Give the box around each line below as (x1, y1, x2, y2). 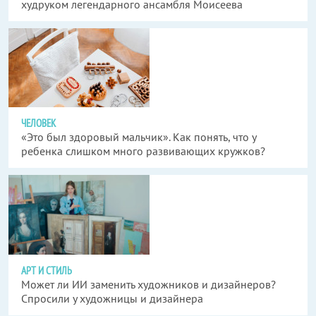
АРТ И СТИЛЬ (21, 263, 72, 277)
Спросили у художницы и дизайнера (21, 291, 203, 305)
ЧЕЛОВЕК (21, 116, 56, 130)
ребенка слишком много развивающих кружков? (21, 144, 265, 158)
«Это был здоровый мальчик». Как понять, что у (21, 130, 256, 144)
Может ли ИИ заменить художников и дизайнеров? (21, 276, 276, 291)
